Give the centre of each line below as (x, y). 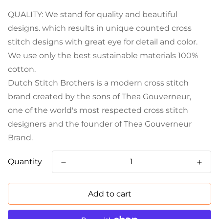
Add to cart (109, 194)
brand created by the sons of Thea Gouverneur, (99, 97)
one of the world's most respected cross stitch (98, 110)
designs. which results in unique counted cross (100, 28)
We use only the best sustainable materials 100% (103, 55)
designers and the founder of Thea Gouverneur (100, 124)
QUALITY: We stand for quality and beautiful (93, 14)
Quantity (25, 162)
